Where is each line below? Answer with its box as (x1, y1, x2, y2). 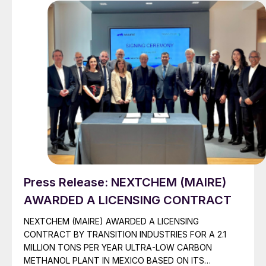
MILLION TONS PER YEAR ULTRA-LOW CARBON (24, 242, 212, 253)
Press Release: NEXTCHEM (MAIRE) (24, 175, 226, 190)
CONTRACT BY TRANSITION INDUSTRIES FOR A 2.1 (24, 229, 226, 240)
